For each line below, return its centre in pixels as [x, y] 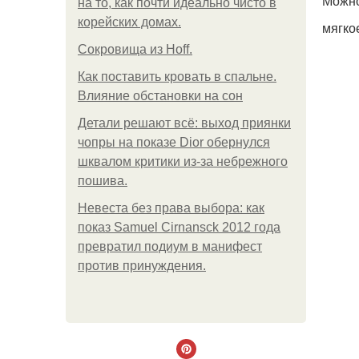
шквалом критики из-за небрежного [183, 161]
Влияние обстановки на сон [160, 96]
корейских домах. [129, 22]
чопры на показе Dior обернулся [174, 142]
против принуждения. [142, 266]
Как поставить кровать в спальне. [177, 77]
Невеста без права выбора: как [171, 208]
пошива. [103, 181]
